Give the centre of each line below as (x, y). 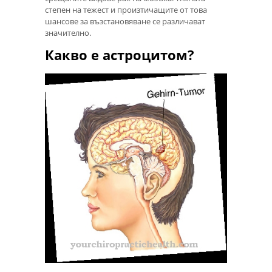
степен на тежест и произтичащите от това (126, 10)
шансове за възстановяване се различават (125, 21)
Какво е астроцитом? (120, 55)
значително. (68, 33)
